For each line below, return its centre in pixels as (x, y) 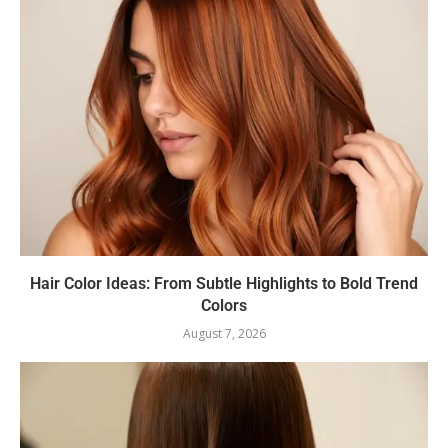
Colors (224, 306)
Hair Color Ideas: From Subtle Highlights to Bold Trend (224, 284)
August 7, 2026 (224, 334)
